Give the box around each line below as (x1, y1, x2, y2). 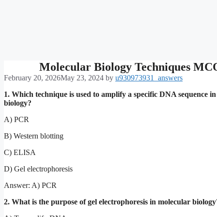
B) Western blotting (4, 131, 63, 140)
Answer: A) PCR (4, 181, 57, 189)
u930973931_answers (115, 73, 183, 82)
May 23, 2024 (61, 73, 104, 82)
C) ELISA (4, 148, 36, 156)
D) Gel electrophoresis (4, 164, 73, 173)
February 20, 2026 (4, 73, 61, 82)
